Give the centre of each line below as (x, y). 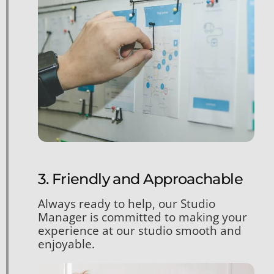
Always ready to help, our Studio (127, 203)
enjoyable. (66, 244)
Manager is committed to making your (143, 217)
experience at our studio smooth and (140, 230)
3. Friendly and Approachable (140, 179)
